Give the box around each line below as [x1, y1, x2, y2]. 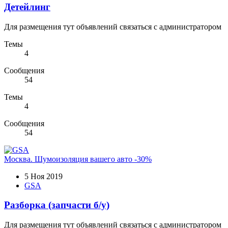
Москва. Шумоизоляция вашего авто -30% [4, 154, 152, 163]
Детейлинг [4, 1, 50, 12]
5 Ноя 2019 [24, 172, 63, 181]
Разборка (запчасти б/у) [4, 199, 109, 211]
